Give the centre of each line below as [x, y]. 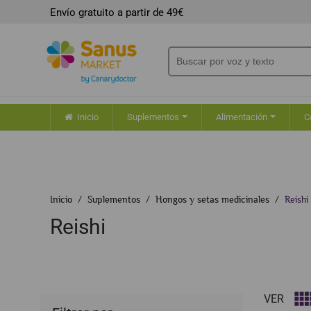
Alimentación [243, 117]
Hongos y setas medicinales [212, 199]
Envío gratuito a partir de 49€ [117, 12]
